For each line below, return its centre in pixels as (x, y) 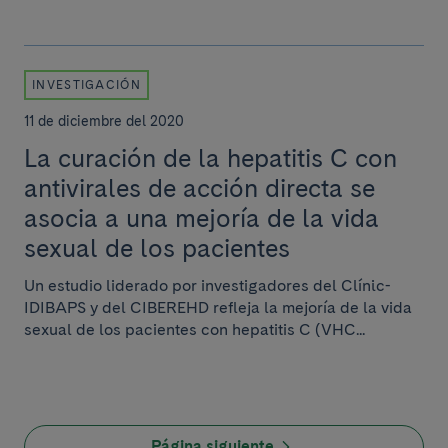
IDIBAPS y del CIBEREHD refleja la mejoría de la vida (218, 307)
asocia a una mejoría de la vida (201, 218)
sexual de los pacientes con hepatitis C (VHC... (194, 329)
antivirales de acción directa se (199, 188)
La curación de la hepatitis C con (210, 158)
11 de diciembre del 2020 (104, 121)
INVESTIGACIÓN (86, 85)
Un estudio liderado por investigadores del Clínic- (207, 285)
